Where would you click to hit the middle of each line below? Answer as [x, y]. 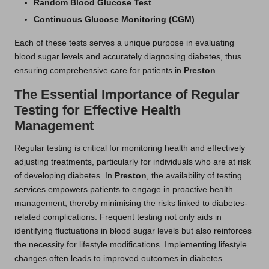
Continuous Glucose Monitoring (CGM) [114, 19]
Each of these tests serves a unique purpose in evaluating [124, 43]
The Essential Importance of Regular [127, 94]
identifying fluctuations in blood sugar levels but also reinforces [133, 231]
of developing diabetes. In [65, 175]
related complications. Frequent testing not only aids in [118, 217]
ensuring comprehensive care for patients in [99, 70]
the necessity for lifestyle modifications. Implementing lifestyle [131, 244]
